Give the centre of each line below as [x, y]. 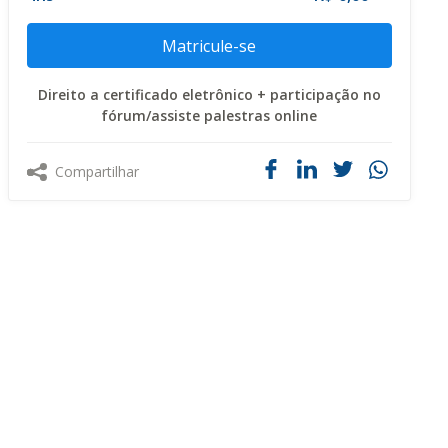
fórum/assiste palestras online [209, 115]
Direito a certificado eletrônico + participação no [209, 94]
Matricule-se [209, 45]
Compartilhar [96, 171]
